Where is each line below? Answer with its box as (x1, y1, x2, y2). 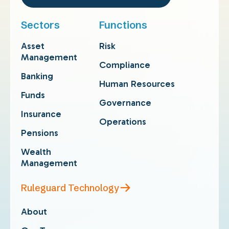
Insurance (21, 108, 61, 120)
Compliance (99, 59, 150, 71)
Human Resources (99, 78, 175, 89)
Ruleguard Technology (21, 181, 119, 194)
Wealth (21, 146, 51, 157)
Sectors (21, 18, 60, 31)
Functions (99, 18, 147, 31)
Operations (99, 116, 146, 127)
